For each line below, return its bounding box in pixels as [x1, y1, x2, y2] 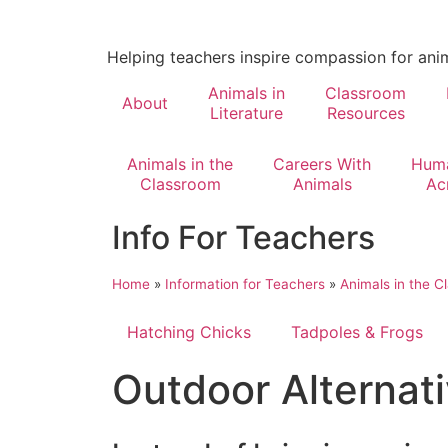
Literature [210, 103, 283, 123]
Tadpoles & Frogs [291, 322, 423, 342]
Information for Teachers [165, 276, 325, 292]
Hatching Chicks [127, 322, 251, 342]
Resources [326, 103, 405, 123]
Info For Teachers [112, 218, 375, 257]
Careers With [273, 154, 371, 174]
